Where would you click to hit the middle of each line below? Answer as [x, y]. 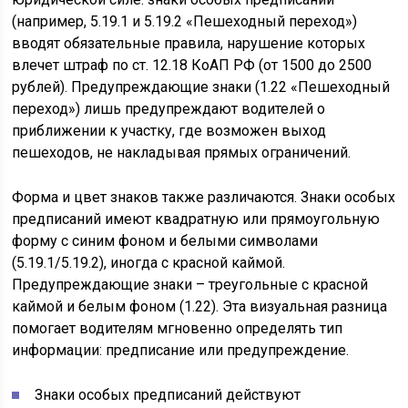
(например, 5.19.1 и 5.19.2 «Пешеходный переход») [185, 21]
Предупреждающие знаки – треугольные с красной [190, 285]
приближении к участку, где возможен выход [169, 131]
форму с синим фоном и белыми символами [165, 241]
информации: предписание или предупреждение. [181, 350]
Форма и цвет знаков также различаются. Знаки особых [204, 197]
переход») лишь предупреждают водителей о [169, 109]
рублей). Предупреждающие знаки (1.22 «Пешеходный [201, 87]
